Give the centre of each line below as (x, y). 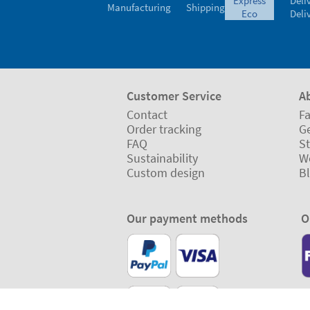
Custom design (166, 173)
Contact (147, 115)
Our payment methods (187, 218)
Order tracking (164, 129)
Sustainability (162, 158)
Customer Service (174, 96)
